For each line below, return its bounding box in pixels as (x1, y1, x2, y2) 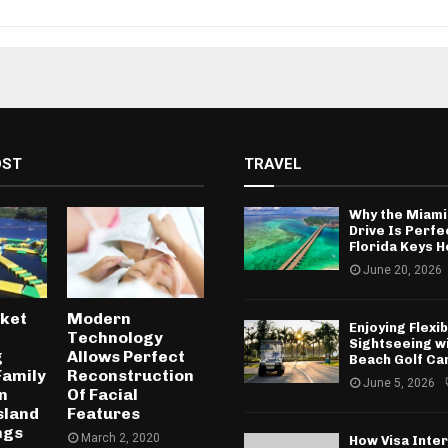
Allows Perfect (67, 347, 186, 367)
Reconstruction (67, 366, 195, 386)
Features (67, 404, 141, 424)
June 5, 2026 (363, 375, 435, 390)
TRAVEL (244, 154, 302, 173)
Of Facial (67, 385, 139, 405)
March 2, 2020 (81, 431, 161, 446)
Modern (67, 309, 132, 329)
